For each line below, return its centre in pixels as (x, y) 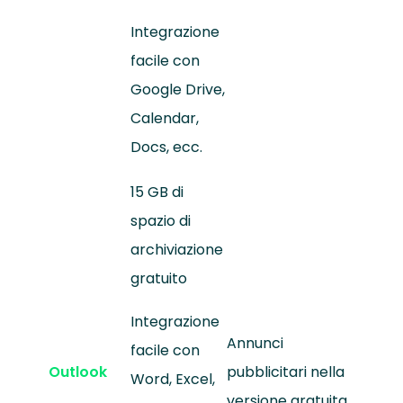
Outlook (77, 372)
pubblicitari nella (285, 372)
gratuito (158, 279)
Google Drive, (177, 90)
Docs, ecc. (166, 148)
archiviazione (176, 250)
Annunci (255, 344)
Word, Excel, (172, 380)
